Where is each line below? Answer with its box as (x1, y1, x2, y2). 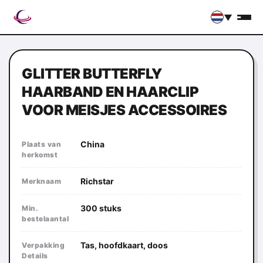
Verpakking (22, 241, 65, 249)
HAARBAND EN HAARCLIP (22, 83, 198, 100)
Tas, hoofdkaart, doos (80, 240, 168, 250)
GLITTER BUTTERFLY (22, 65, 162, 82)
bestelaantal (22, 214, 69, 223)
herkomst (22, 150, 58, 159)
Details (22, 251, 48, 260)
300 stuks (80, 203, 122, 213)
